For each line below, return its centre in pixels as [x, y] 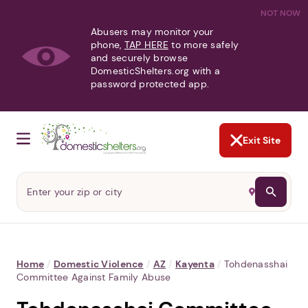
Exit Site [262, 141]
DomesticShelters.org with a [155, 71]
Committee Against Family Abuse [94, 277]
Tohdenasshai [256, 264]
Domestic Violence [98, 264]
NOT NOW [280, 13]
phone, [107, 45]
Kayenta [195, 264]
